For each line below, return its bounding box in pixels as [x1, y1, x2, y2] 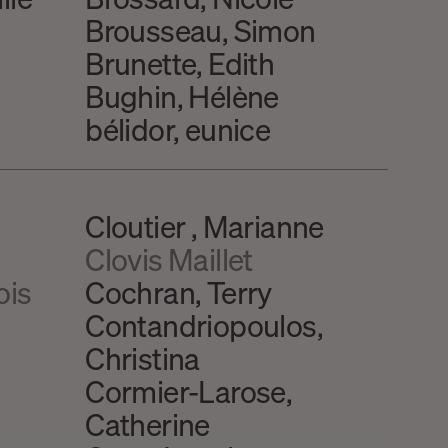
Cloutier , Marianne [85, 206, 324, 245]
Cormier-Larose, [85, 371, 293, 410]
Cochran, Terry [85, 272, 272, 311]
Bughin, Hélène [85, 77, 279, 116]
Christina [85, 338, 200, 377]
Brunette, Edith [85, 44, 275, 83]
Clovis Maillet [85, 239, 253, 278]
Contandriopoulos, [85, 305, 324, 344]
